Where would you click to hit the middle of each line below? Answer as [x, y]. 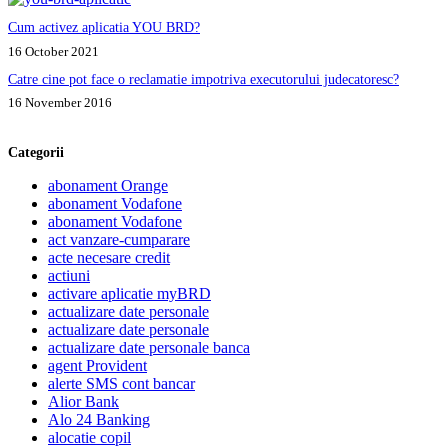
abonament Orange [108, 185]
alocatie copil [89, 437]
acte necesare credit [109, 257]
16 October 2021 [53, 51]
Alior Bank [83, 401]
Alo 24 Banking [99, 419]
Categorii [36, 151]
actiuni [69, 275]
